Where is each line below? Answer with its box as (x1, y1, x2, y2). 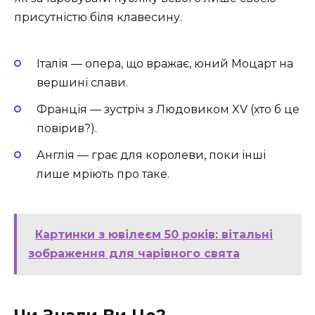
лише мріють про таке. (37, 167, 169, 181)
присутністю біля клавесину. (14, 11, 182, 25)
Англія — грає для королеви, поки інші (37, 148, 266, 162)
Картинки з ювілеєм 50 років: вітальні (35, 228, 273, 242)
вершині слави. (37, 75, 128, 89)
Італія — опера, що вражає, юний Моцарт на (37, 56, 293, 70)
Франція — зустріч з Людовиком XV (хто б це (37, 102, 300, 116)
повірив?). (37, 121, 97, 135)
